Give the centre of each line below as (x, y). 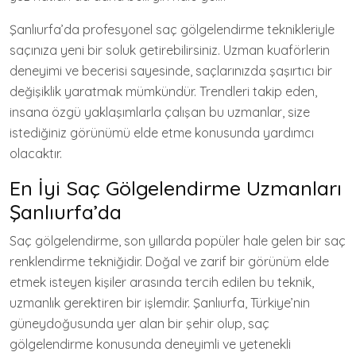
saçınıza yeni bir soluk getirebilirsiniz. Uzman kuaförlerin (170, 50)
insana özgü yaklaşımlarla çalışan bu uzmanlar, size (160, 112)
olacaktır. (36, 154)
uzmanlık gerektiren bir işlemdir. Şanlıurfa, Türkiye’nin (160, 303)
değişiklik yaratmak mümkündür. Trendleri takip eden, (163, 92)
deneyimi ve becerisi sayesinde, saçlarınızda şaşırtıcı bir (171, 71)
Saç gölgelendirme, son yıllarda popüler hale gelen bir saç (178, 241)
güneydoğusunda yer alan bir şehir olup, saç (139, 324)
